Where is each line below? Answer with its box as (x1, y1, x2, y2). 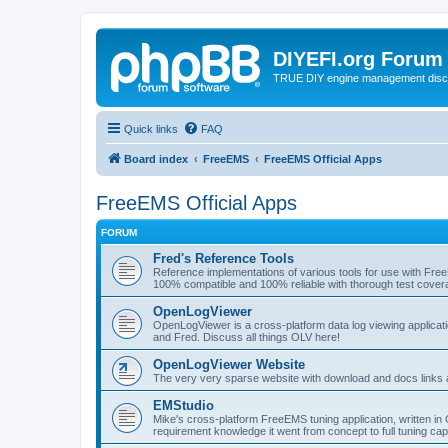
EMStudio (153, 397, 214, 413)
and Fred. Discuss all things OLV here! (153, 330, 340, 343)
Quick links (124, 122, 178, 135)
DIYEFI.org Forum (273, 48, 443, 70)
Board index (124, 152, 188, 165)
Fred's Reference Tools (153, 250, 294, 266)
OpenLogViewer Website (153, 356, 305, 372)
